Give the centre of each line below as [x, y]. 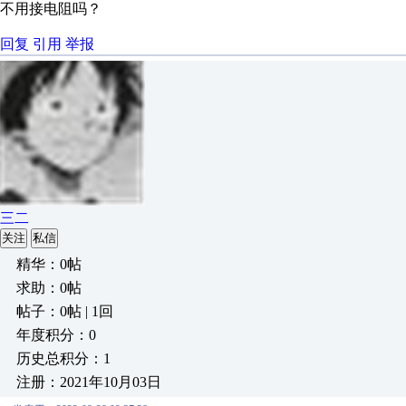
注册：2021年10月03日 [89, 382]
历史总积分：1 [63, 358]
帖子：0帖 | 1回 [65, 311]
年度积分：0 [56, 335]
